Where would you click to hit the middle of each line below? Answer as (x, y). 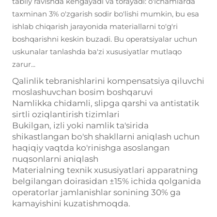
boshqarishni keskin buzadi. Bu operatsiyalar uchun (105, 39)
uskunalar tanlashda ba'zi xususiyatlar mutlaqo (97, 52)
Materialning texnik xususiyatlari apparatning (105, 170)
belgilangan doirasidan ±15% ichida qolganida (107, 181)
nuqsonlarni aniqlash (55, 159)
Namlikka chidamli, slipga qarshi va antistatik (106, 103)
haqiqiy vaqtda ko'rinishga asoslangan (91, 148)
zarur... (24, 64)
